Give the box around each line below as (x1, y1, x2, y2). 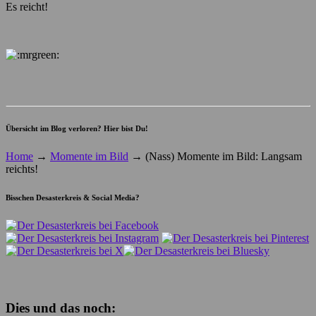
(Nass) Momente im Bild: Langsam (142, 150, 302, 162)
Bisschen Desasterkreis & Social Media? (6, 193, 140, 202)
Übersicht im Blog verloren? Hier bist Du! (6, 123, 148, 133)
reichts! (6, 162, 38, 175)
